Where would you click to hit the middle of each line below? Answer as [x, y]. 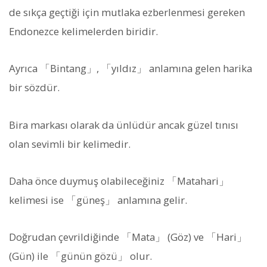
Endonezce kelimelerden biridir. [83, 32]
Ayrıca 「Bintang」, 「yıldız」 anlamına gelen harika [131, 69]
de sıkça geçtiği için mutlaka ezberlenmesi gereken [127, 13]
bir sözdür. [34, 88]
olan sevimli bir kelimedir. [70, 144]
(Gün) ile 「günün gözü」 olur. [80, 256]
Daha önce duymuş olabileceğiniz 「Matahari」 [119, 181]
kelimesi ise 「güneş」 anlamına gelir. [98, 200]
